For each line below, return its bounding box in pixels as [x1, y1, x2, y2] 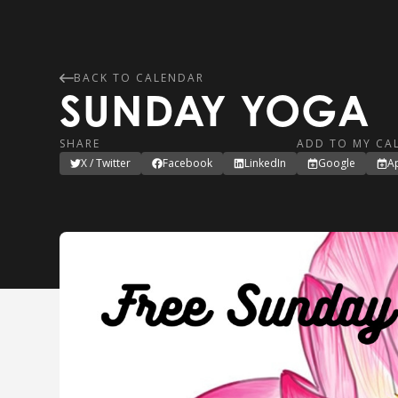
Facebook [163, 155, 213, 171]
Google [318, 155, 356, 171]
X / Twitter [81, 155, 131, 171]
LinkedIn [244, 155, 287, 171]
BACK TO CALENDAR [74, 70, 205, 85]
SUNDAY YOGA [60, 84, 371, 136]
